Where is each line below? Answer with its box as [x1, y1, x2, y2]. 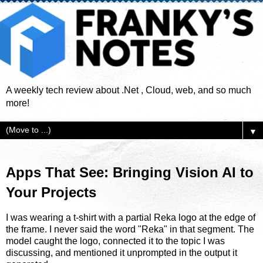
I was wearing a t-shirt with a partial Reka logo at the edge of [6, 212, 255, 222]
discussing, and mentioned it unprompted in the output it [6, 247, 237, 258]
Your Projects [6, 184, 96, 200]
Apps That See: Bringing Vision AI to [6, 164, 254, 180]
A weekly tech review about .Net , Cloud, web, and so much [6, 85, 251, 95]
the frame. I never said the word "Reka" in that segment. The [6, 224, 254, 234]
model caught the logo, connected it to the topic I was [6, 235, 225, 246]
